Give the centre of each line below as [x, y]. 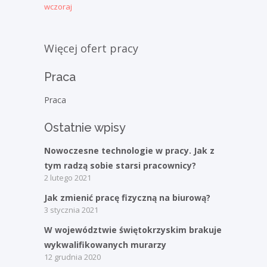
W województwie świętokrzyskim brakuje [133, 230]
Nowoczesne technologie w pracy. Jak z [129, 151]
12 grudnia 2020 [72, 257]
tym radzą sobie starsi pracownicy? [120, 166]
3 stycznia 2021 [71, 210]
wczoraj [58, 7]
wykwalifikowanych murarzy [105, 245]
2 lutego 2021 [68, 178]
